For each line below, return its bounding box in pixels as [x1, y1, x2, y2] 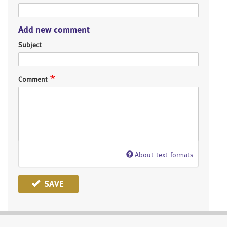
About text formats [135, 150, 193, 159]
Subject [18, 41, 42, 49]
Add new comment [18, 24, 90, 35]
